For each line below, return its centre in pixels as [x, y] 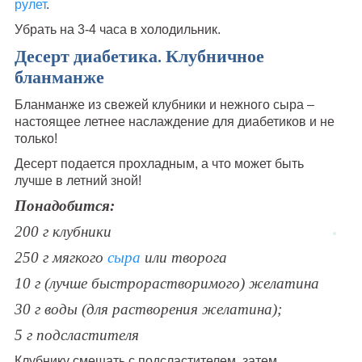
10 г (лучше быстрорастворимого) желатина [166, 283]
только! [36, 138]
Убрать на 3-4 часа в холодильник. [117, 29]
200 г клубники [63, 231]
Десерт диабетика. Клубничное [139, 56]
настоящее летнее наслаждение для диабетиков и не [174, 121]
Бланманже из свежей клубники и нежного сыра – [164, 104]
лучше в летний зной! [78, 180]
